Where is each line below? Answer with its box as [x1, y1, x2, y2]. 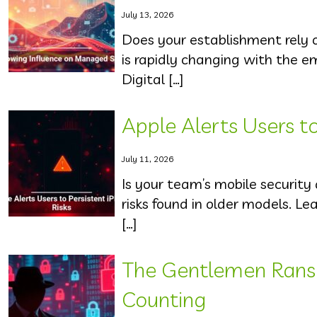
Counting [122, 286, 206, 313]
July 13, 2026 [122, 9, 173, 20]
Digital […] [122, 70, 183, 88]
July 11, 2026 [122, 154, 173, 164]
